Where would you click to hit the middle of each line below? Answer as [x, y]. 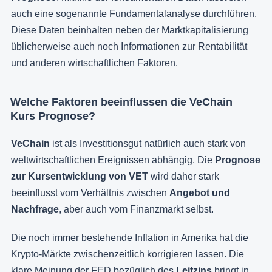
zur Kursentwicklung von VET [80, 176]
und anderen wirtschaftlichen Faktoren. [94, 63]
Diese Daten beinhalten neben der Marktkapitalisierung [130, 30]
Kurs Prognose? [53, 116]
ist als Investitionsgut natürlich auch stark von [149, 143]
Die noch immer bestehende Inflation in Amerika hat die [130, 237]
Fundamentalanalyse [155, 13]
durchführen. [229, 13]
